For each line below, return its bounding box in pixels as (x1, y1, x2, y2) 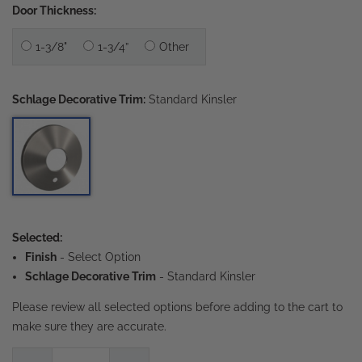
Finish (25, 250, 57, 263)
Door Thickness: (12, 4, 96, 17)
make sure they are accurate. (12, 320, 166, 333)
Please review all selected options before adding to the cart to (12, 301, 343, 314)
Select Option (68, 250, 141, 263)
